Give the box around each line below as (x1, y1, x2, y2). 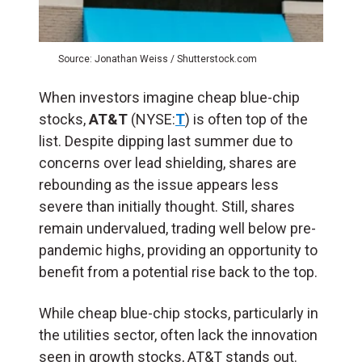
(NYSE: (128, 110, 175, 128)
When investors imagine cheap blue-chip (39, 88, 300, 106)
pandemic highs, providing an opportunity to (39, 241, 318, 259)
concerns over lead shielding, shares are (39, 154, 297, 171)
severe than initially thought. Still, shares (39, 197, 295, 215)
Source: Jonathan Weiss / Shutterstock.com (58, 53, 257, 65)
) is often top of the (185, 110, 308, 128)
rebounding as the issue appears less (39, 175, 279, 193)
